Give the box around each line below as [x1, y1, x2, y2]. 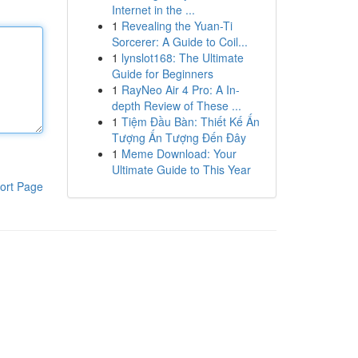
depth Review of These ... [111, 97, 241, 113]
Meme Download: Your [121, 145, 237, 161]
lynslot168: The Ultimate [121, 50, 244, 66]
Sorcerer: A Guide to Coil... [111, 34, 248, 50]
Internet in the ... [111, 2, 195, 18]
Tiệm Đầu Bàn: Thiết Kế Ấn [121, 113, 260, 129]
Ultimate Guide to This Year [111, 161, 251, 177]
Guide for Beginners [111, 66, 213, 82]
